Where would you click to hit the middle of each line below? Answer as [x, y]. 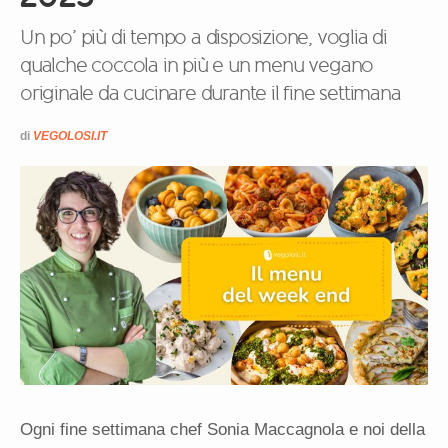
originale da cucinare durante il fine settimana [210, 93]
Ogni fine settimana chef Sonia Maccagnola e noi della [222, 430]
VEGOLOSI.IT [70, 135]
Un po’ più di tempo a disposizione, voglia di [203, 37]
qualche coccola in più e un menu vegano [197, 65]
